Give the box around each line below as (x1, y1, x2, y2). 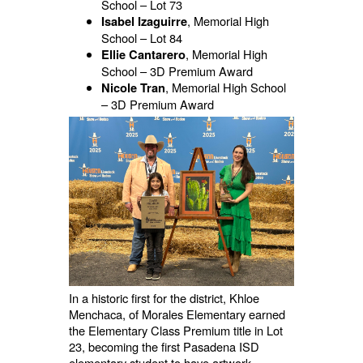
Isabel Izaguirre (100, 13, 187, 31)
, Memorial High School (164, 79, 286, 96)
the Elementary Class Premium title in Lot (68, 322, 283, 340)
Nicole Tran (100, 79, 165, 97)
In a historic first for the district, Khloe (68, 289, 259, 307)
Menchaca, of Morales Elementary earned (68, 305, 285, 323)
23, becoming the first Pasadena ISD (68, 338, 259, 356)
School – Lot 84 (100, 29, 182, 47)
